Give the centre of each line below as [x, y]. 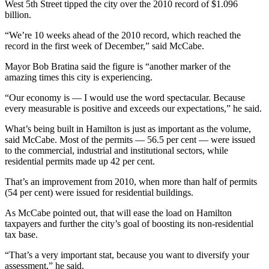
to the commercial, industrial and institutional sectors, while [116, 150]
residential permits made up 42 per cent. [80, 161]
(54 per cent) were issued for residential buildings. [99, 192]
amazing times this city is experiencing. [79, 77]
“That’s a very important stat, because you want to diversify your [127, 255]
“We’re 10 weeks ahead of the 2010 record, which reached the [123, 35]
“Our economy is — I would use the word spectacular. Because [125, 97]
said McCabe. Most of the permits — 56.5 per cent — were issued [130, 139]
